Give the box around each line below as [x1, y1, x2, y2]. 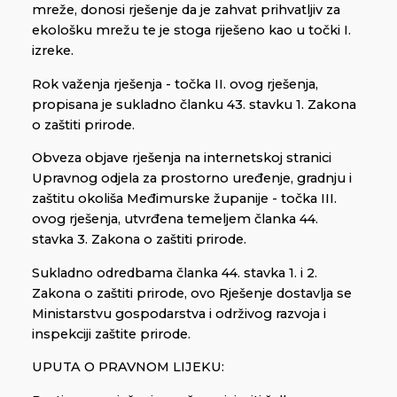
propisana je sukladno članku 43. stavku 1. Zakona [32, 96, 356, 113]
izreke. [32, 43, 74, 59]
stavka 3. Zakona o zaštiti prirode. [32, 231, 246, 248]
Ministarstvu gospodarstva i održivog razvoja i [32, 305, 326, 322]
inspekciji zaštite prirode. [32, 325, 191, 342]
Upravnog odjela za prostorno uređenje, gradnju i [32, 170, 352, 187]
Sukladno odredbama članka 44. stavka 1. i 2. [32, 264, 317, 281]
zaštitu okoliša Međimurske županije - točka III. [32, 191, 337, 207]
